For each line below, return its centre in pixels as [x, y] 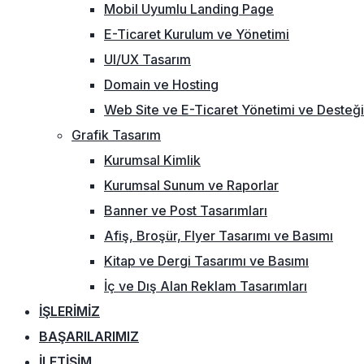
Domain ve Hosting [161, 84]
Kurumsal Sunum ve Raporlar [191, 185]
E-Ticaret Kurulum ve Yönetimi [197, 34]
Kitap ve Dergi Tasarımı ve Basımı [206, 261]
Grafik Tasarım [116, 135]
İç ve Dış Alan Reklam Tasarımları [206, 286]
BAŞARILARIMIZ [89, 336]
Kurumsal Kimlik [152, 160]
